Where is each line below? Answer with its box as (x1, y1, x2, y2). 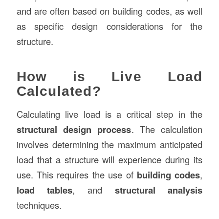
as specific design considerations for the (16, 20, 203, 33)
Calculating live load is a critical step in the (16, 107, 203, 120)
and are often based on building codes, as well (16, 4, 203, 18)
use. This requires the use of (16, 168, 137, 181)
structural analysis (114, 183, 203, 197)
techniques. (16, 198, 62, 211)
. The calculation (131, 122, 203, 135)
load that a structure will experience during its (16, 153, 203, 166)
